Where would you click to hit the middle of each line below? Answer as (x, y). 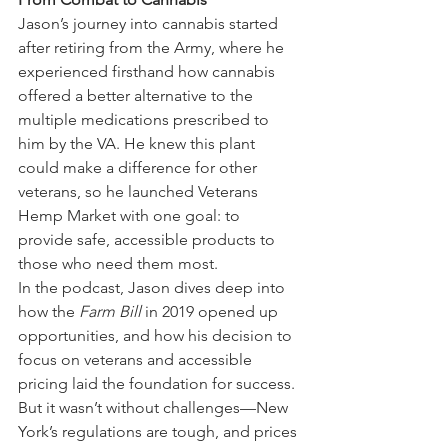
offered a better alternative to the (137, 95)
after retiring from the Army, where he (153, 47)
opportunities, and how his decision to (157, 335)
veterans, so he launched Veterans (140, 191)
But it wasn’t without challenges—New (155, 407)
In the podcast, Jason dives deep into (153, 287)
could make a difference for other (139, 167)
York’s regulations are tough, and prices (159, 431)
